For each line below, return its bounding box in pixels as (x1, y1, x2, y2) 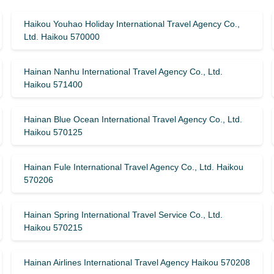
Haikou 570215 (23, 223, 83, 232)
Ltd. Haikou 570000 (23, 32, 100, 42)
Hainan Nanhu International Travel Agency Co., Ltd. (23, 67, 223, 76)
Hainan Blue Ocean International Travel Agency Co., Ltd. (23, 114, 242, 124)
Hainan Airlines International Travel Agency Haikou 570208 (23, 257, 250, 267)
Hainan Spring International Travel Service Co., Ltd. (23, 210, 223, 220)
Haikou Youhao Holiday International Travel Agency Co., (23, 19, 240, 29)
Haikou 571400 (23, 80, 83, 89)
